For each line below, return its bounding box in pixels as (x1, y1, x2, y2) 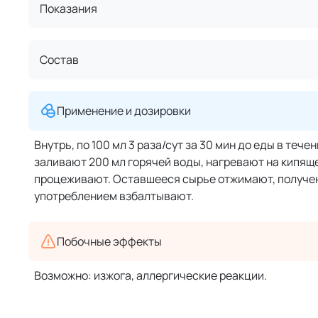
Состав (40, 52, 79, 67)
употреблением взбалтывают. (34, 188, 194, 204)
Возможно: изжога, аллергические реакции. (34, 268, 267, 283)
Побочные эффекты (57, 234, 162, 249)
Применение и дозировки (57, 103, 191, 119)
